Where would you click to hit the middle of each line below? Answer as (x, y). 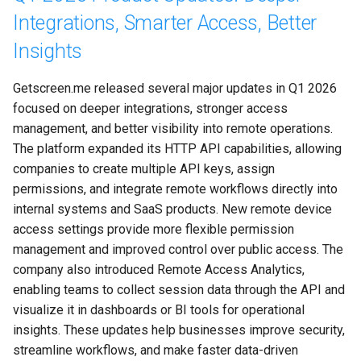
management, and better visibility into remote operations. (174, 129)
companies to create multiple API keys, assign (145, 169)
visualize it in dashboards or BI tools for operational (160, 310)
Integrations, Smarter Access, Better (165, 23)
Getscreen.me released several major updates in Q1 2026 (176, 89)
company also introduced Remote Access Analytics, (160, 270)
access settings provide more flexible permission (155, 230)
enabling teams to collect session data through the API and (180, 290)
